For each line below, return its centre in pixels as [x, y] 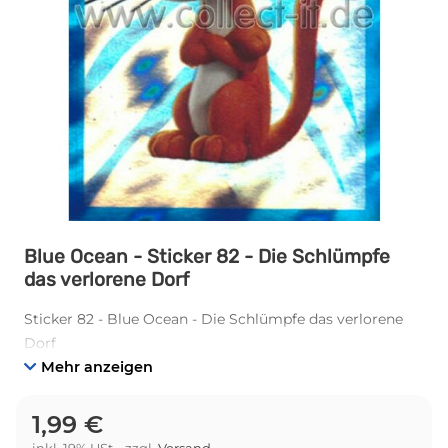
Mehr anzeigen [97, 367]
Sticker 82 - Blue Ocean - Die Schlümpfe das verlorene [213, 319]
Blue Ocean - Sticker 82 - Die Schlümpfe [207, 257]
